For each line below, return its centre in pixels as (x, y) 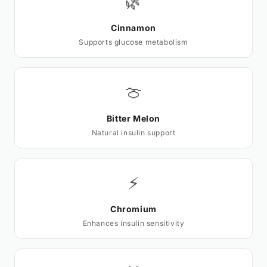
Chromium (133, 209)
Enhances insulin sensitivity (133, 223)
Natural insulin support (133, 133)
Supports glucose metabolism (133, 42)
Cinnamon (133, 28)
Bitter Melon (133, 119)
